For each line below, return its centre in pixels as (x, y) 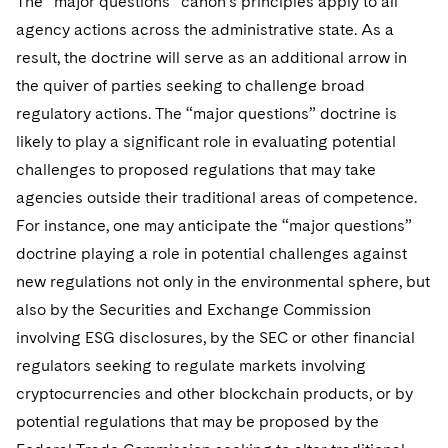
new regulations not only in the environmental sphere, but (223, 281)
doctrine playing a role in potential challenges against (211, 253)
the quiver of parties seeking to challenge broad (190, 85)
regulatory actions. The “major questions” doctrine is (206, 113)
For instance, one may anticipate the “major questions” (214, 225)
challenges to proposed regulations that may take (196, 169)
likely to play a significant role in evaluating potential (206, 141)
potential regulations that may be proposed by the (197, 421)
